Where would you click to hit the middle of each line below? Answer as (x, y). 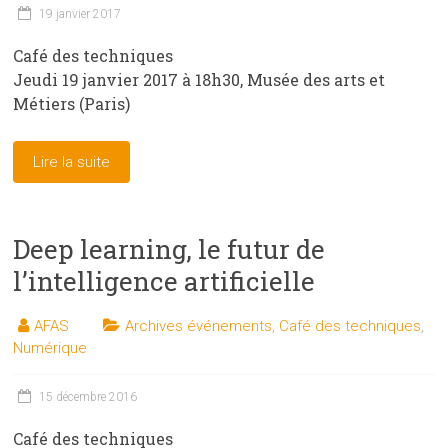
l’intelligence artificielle (164, 281)
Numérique (50, 348)
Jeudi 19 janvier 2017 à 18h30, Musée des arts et (199, 80)
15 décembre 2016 (88, 397)
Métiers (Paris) (72, 104)
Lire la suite (72, 162)
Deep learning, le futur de (169, 249)
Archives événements (199, 326)
